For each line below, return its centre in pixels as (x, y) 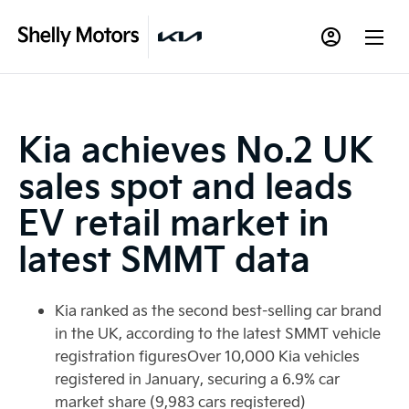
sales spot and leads (185, 184)
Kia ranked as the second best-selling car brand (218, 310)
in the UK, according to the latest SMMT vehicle (218, 333)
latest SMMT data (164, 257)
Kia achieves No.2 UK (196, 147)
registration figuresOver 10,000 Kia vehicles (207, 356)
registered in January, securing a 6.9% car (197, 378)
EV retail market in (174, 220)
